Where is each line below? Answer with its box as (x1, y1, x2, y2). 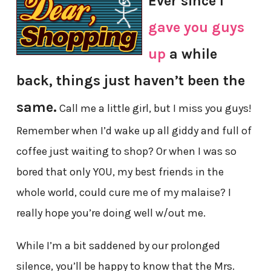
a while (165, 45, 217, 63)
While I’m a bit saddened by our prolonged (16, 239, 220, 253)
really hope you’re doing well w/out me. (16, 206, 206, 220)
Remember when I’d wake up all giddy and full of (16, 124, 252, 138)
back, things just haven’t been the (16, 72, 245, 90)
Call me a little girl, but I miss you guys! (56, 102, 252, 116)
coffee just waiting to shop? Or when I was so (16, 145, 237, 158)
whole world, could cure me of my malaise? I (16, 186, 231, 200)
